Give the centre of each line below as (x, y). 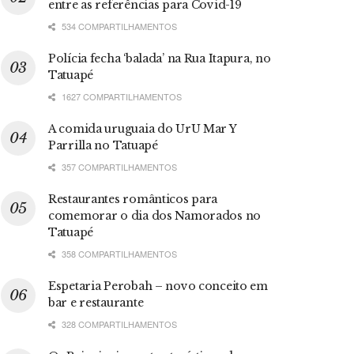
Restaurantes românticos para (133, 199)
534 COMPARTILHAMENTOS (118, 26)
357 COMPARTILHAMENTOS (118, 166)
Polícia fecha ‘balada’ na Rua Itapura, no (160, 58)
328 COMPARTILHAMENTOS (118, 324)
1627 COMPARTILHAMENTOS (121, 96)
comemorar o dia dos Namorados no (155, 215)
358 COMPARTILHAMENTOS (118, 253)
